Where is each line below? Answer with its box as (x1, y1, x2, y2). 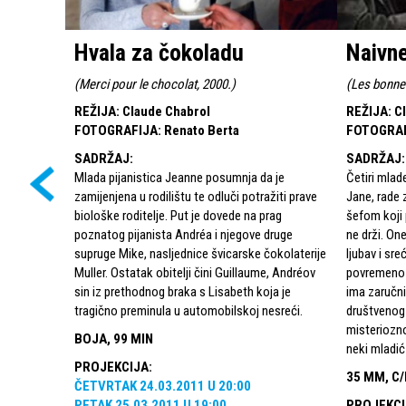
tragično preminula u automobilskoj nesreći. (74, 302, 303, 319)
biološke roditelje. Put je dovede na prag (74, 207, 282, 224)
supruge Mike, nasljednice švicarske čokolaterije (74, 245, 326, 262)
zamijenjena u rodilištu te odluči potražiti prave (74, 188, 317, 205)
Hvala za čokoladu (74, 38, 244, 66)
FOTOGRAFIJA (74, 121, 158, 139)
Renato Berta (164, 121, 239, 139)
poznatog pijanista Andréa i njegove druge (74, 226, 293, 243)
